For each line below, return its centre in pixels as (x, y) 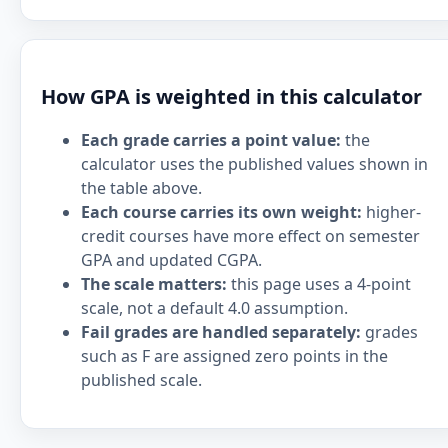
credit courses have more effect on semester (250, 236)
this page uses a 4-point (319, 284)
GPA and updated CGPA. (171, 260)
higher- (391, 212)
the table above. (141, 188)
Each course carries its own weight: (221, 212)
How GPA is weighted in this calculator (231, 96)
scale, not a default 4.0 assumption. (214, 308)
